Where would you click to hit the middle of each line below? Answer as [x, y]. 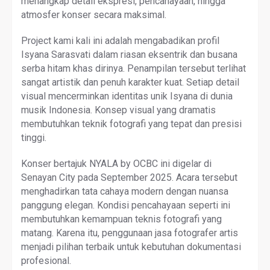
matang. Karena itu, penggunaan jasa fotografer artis [130, 233]
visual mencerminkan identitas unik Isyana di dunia [127, 96]
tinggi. [34, 137]
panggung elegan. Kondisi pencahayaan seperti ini [126, 205]
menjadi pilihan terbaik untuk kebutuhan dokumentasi [131, 246]
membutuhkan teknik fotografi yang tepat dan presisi [131, 124]
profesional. [46, 260]
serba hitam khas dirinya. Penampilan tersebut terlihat [133, 68]
